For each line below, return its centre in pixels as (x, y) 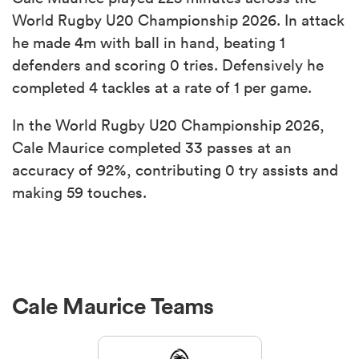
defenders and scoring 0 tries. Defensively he (168, 65)
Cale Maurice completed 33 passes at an (152, 147)
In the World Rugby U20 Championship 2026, (168, 125)
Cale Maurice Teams (113, 306)
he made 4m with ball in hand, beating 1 (149, 42)
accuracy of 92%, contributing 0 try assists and (175, 169)
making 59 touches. (79, 192)
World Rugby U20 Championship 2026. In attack (178, 20)
